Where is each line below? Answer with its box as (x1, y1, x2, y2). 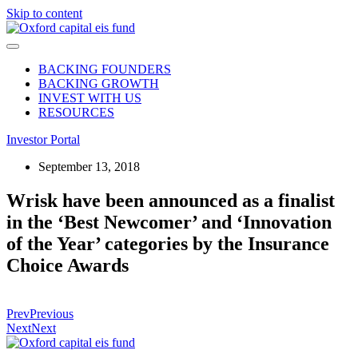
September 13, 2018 (38, 160, 140, 173)
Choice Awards (6, 254, 129, 276)
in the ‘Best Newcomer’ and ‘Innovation (6, 211, 332, 233)
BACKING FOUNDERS (38, 62, 171, 76)
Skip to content (6, 6, 82, 20)
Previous (30, 306, 74, 320)
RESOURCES (38, 105, 114, 119)
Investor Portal (6, 133, 80, 146)
